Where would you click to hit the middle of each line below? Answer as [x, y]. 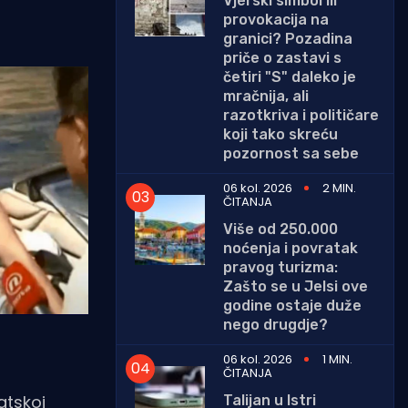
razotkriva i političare [301, 115]
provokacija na [276, 19]
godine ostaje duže [292, 305]
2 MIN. [339, 188]
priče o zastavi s [282, 57]
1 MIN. [337, 359]
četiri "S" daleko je [290, 76]
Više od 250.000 [280, 229]
